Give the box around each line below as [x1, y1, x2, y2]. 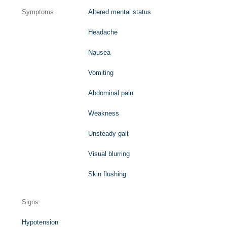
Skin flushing [88, 170, 127, 178]
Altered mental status [88, 8, 152, 16]
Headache [88, 28, 118, 36]
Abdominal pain [88, 89, 134, 97]
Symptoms [22, 8, 54, 16]
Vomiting [88, 68, 114, 77]
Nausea [88, 48, 111, 56]
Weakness [88, 109, 120, 117]
